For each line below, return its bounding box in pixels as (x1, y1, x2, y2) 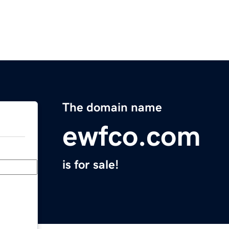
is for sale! (62, 158, 119, 171)
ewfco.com (62, 122, 201, 151)
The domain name (62, 101, 162, 114)
